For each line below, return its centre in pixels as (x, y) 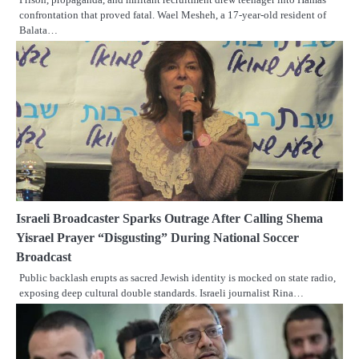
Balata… (38, 30)
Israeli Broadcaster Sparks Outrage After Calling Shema (169, 219)
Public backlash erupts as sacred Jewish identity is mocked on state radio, (177, 278)
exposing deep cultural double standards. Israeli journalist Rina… (161, 293)
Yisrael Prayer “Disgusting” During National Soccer (157, 238)
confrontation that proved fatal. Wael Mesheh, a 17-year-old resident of (173, 15)
